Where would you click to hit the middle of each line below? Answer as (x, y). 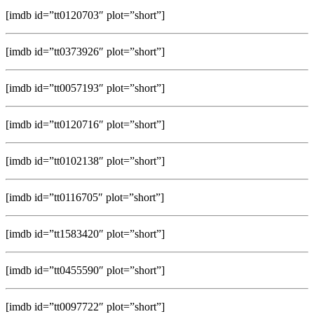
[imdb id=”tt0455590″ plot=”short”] (85, 270)
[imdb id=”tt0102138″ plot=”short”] (85, 161)
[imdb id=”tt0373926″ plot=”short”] (85, 51)
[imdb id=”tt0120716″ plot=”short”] (85, 124)
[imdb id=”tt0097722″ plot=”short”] (85, 306)
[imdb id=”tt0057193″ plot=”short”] (85, 88)
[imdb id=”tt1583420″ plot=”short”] (85, 233)
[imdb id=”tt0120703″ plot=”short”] (85, 15)
